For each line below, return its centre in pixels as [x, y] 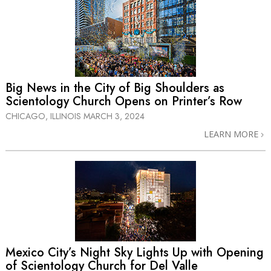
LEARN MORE [232, 134]
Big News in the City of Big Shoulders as [115, 88]
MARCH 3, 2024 [114, 116]
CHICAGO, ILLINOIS [44, 116]
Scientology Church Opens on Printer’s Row [124, 101]
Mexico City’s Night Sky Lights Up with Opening [135, 253]
